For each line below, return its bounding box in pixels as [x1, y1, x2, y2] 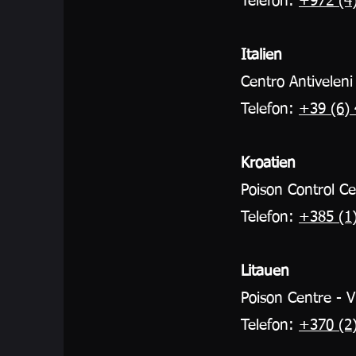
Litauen [241, 264, 289, 279]
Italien [241, 48, 282, 63]
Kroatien [241, 156, 296, 171]
